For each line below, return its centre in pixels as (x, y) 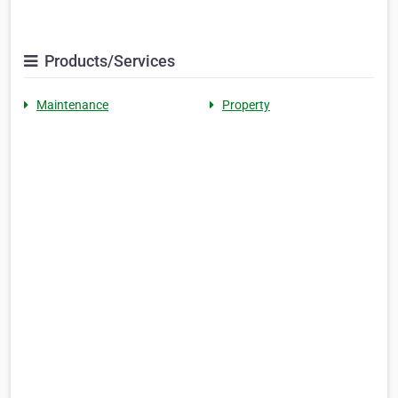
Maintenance (72, 104)
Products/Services (108, 60)
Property (246, 104)
